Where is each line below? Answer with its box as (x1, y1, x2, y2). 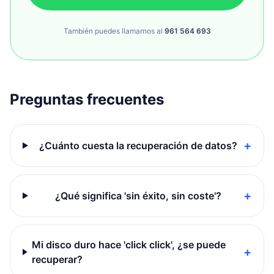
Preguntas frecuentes (10, 91, 164, 108)
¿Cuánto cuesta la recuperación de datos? (39, 139, 237, 152)
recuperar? (32, 253, 83, 265)
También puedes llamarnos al (63, 26, 163, 35)
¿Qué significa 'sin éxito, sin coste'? (54, 190, 221, 202)
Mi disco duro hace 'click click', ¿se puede (32, 239, 226, 251)
